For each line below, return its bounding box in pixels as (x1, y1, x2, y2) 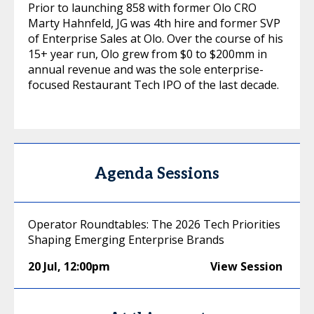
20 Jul (28, 259, 57, 274)
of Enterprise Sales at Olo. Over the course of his (28, 31, 283, 46)
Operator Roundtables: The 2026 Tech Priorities (28, 217, 280, 232)
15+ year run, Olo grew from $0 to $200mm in (28, 46, 267, 62)
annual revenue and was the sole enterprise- (28, 62, 264, 77)
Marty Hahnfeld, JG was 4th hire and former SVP (28, 15, 280, 31)
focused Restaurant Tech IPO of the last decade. (28, 77, 279, 93)
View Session (210, 259, 282, 274)
